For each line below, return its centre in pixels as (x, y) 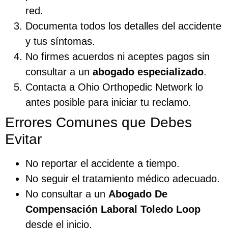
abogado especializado (148, 72)
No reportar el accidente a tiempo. (103, 163)
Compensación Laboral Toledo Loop (113, 209)
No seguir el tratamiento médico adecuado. (123, 178)
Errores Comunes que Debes (98, 122)
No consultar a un (67, 194)
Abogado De (138, 194)
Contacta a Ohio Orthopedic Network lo (114, 87)
